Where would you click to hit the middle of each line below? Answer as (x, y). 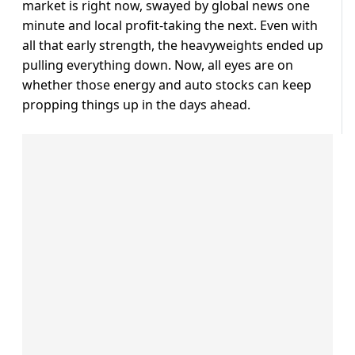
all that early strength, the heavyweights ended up (173, 45)
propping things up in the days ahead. (136, 104)
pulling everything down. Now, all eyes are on (158, 65)
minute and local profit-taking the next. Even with (170, 25)
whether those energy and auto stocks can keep (167, 84)
